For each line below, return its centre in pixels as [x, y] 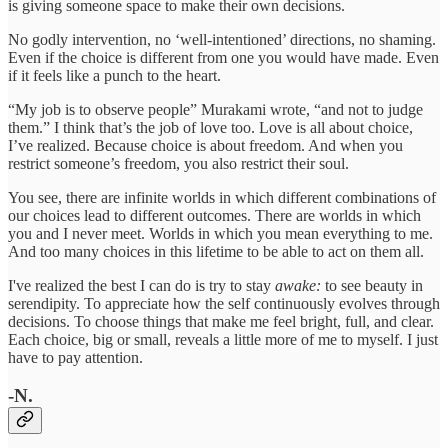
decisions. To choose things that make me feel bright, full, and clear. [221, 321]
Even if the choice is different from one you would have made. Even [223, 57]
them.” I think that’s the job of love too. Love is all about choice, [210, 127]
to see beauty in [372, 285]
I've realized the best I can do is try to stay [141, 285]
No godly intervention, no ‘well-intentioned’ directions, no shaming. [222, 39]
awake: [298, 285]
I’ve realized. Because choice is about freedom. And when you [205, 145]
